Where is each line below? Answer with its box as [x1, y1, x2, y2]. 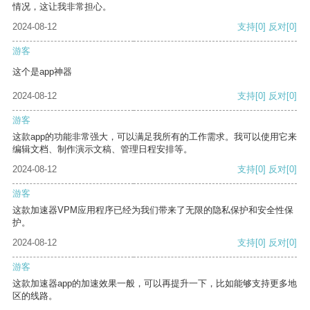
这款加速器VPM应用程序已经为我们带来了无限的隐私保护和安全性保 [12, 205, 293, 216]
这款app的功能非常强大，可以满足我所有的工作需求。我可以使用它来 [12, 131, 297, 143]
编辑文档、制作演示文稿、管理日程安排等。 [12, 144, 192, 155]
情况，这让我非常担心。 [12, 1, 111, 12]
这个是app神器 [12, 66, 72, 77]
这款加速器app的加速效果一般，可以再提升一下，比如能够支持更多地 [12, 278, 297, 289]
